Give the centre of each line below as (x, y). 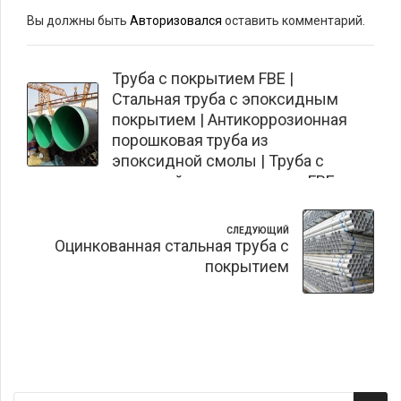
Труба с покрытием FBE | (203, 78)
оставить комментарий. (294, 21)
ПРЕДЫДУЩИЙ (147, 63)
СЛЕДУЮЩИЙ (258, 231)
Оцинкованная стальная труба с (172, 246)
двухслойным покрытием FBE (223, 181)
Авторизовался (176, 21)
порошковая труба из (190, 140)
